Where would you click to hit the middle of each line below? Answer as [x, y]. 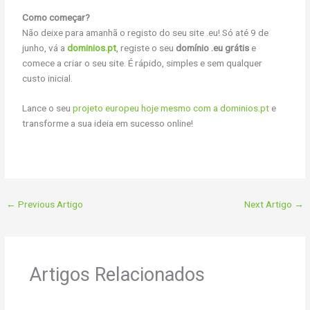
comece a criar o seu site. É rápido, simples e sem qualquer [143, 63]
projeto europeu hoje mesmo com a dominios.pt [171, 108]
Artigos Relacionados [117, 275]
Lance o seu [48, 108]
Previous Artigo [50, 204]
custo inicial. [48, 78]
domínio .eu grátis [213, 47]
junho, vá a [45, 47]
